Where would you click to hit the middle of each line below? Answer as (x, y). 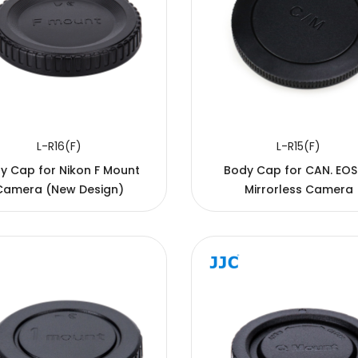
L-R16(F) (59, 146)
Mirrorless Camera (298, 189)
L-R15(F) (299, 146)
